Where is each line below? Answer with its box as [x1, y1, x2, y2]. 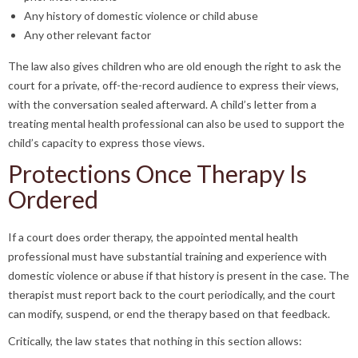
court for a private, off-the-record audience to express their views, [8, 78, 339, 92]
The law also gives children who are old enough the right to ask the [8, 59, 341, 73]
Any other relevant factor [24, 28, 151, 42]
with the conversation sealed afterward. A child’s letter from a [8, 97, 316, 111]
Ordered [8, 185, 98, 213]
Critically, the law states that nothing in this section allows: [8, 334, 302, 348]
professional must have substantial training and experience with [8, 249, 327, 263]
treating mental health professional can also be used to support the [8, 117, 344, 130]
